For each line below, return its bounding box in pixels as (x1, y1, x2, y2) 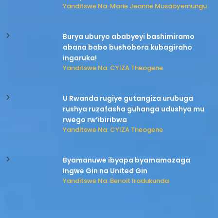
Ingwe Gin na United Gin (63, 166, 148, 176)
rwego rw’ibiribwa (63, 115, 127, 125)
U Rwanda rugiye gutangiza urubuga (63, 93, 194, 104)
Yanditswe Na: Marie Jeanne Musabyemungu (63, 1, 207, 11)
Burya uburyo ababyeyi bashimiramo (63, 32, 195, 42)
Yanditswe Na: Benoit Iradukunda (63, 176, 169, 186)
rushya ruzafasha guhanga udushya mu (63, 104, 205, 114)
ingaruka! (63, 53, 97, 63)
